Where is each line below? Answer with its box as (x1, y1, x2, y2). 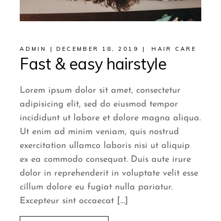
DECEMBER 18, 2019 (56, 45, 139, 52)
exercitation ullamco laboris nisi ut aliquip (20, 141, 190, 150)
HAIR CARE (151, 45, 196, 52)
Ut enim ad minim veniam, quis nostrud (20, 127, 180, 137)
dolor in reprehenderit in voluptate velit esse (20, 168, 199, 178)
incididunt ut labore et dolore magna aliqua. (20, 113, 201, 123)
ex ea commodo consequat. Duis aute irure (20, 154, 191, 164)
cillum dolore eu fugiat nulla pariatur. (20, 182, 173, 192)
